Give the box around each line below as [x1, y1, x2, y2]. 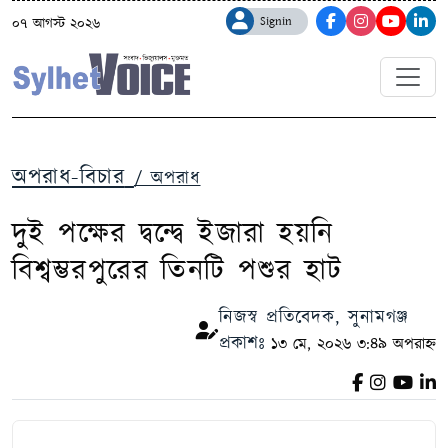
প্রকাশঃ [219, 331, 265, 358]
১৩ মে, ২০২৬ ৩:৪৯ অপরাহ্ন [265, 333, 436, 357]
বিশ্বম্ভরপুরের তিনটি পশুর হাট [12, 251, 343, 293]
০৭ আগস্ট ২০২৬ [12, 14, 100, 34]
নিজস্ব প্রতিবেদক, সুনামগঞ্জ [219, 305, 409, 332]
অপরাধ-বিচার [12, 162, 125, 194]
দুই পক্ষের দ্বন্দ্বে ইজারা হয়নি [12, 214, 334, 256]
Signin [260, 13, 292, 30]
